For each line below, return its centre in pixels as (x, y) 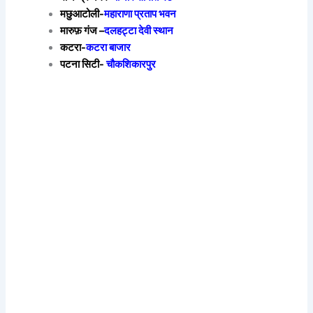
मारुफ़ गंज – (82, 31)
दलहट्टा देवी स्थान (139, 31)
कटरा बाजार (109, 48)
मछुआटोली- (82, 14)
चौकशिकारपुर (131, 65)
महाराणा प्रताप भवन (140, 14)
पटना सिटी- (83, 65)
